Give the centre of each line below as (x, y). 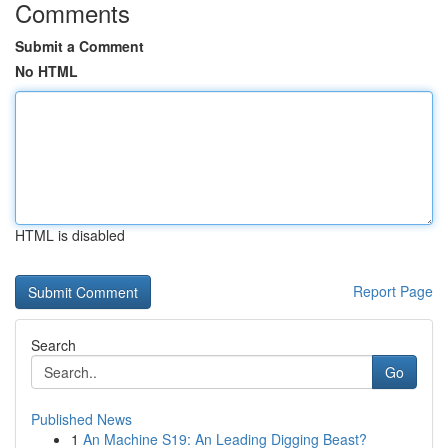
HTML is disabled (70, 235)
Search (53, 345)
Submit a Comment (79, 46)
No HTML (46, 71)
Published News (81, 419)
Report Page (393, 291)
